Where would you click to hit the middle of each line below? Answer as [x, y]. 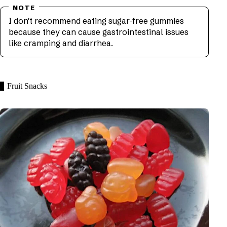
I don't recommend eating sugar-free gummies [96, 21]
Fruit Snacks [27, 86]
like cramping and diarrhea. [61, 43]
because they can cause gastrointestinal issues [99, 32]
